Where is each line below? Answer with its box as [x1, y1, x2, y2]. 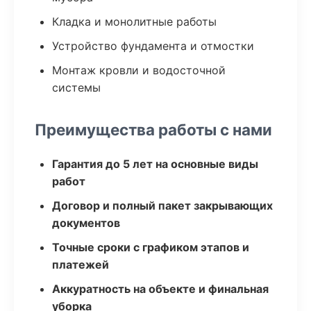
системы [52, 81, 101, 94]
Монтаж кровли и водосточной [52, 63, 226, 77]
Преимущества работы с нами [35, 120, 272, 139]
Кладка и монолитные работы [52, 15, 217, 28]
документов [52, 216, 120, 230]
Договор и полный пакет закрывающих [52, 199, 273, 212]
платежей [52, 258, 109, 271]
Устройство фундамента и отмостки [52, 39, 254, 53]
